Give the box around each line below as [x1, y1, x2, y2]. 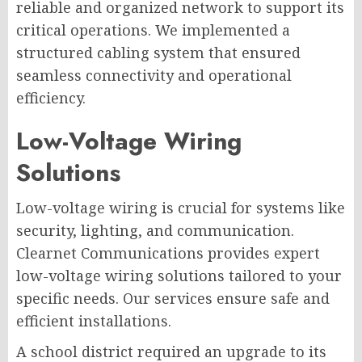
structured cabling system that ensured [16, 42, 301, 62]
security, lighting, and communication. [16, 220, 294, 240]
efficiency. [16, 87, 86, 107]
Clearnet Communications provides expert [16, 242, 320, 263]
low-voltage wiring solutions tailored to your [16, 265, 342, 285]
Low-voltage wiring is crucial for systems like [16, 197, 345, 217]
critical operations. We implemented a [16, 19, 290, 40]
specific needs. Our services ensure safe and [16, 288, 330, 308]
